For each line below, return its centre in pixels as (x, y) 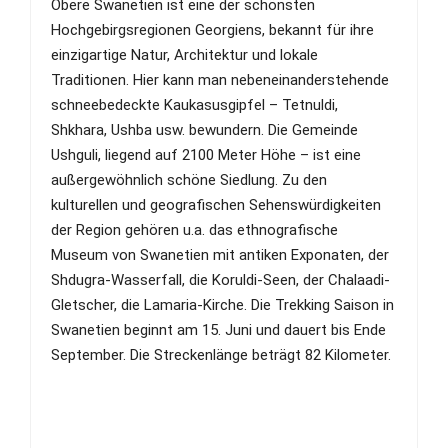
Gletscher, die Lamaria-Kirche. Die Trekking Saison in (222, 304)
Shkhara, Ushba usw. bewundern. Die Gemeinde (204, 129)
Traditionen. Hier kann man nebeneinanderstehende (220, 79)
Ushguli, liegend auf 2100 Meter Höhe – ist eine (206, 154)
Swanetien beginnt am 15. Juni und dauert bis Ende (218, 329)
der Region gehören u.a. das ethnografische (194, 229)
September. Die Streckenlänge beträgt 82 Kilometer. (221, 354)
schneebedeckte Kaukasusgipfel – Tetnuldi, (194, 104)
